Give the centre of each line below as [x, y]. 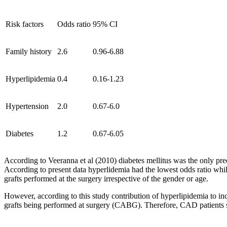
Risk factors [25, 24]
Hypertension [27, 106]
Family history [29, 52]
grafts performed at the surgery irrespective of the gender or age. [106, 179]
